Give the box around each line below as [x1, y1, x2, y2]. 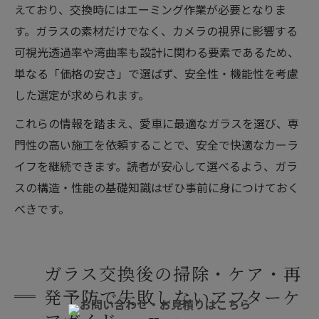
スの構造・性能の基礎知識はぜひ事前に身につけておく [14, 179, 299, 196]
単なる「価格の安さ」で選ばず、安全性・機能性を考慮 [14, 65, 298, 82]
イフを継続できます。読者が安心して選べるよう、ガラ [14, 157, 298, 174]
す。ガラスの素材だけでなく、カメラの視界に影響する [14, 22, 298, 39]
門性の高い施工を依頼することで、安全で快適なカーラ [14, 136, 298, 153]
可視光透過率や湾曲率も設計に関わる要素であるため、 [14, 43, 299, 61]
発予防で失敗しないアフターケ [44, 284, 302, 309]
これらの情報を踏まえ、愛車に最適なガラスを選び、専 [14, 115, 299, 132]
